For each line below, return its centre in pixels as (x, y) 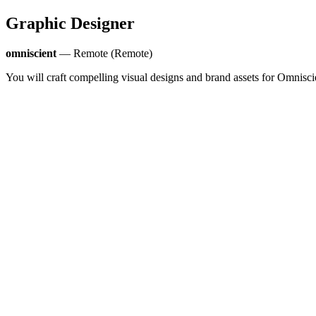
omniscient (31, 53)
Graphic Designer (70, 23)
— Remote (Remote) (104, 53)
